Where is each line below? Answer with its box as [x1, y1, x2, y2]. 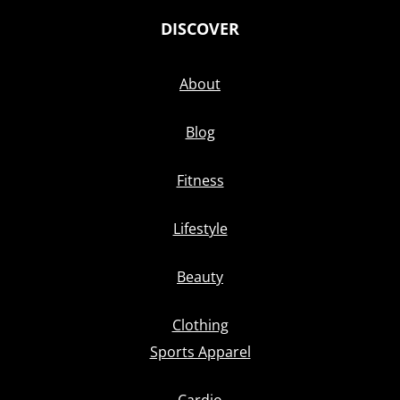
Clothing [171, 315, 229, 336]
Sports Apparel [149, 342, 251, 362]
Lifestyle [172, 219, 228, 239]
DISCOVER [161, 18, 239, 40]
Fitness [176, 171, 224, 191]
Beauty [177, 267, 223, 287]
